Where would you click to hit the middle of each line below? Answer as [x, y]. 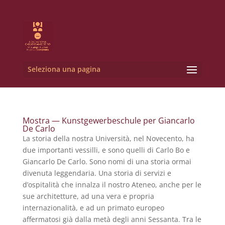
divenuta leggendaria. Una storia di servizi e [97, 173]
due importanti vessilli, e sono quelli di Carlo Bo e [106, 150]
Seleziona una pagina [64, 69]
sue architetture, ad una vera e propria [88, 196]
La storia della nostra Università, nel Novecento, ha [108, 138]
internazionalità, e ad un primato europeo [93, 208]
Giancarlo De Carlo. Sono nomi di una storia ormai [107, 161]
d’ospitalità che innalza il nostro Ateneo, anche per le [112, 185]
